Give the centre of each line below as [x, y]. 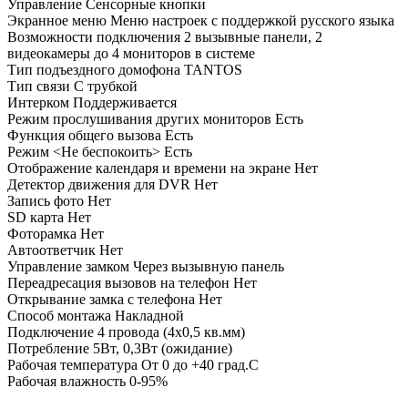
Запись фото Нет [59, 200]
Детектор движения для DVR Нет [112, 184]
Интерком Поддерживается [92, 102]
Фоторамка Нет [56, 233]
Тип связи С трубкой [72, 86]
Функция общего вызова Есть [100, 135]
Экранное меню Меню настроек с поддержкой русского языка [201, 20]
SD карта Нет [49, 217]
